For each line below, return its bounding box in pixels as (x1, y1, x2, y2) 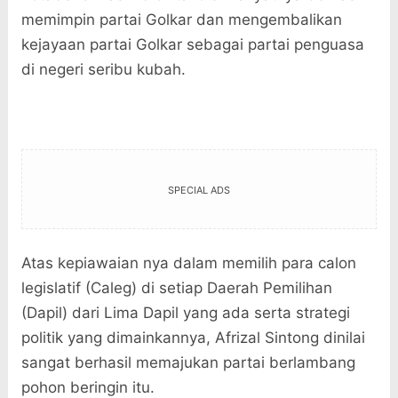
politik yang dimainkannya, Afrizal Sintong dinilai (20, 329, 365, 347)
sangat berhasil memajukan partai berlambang (20, 354, 355, 372)
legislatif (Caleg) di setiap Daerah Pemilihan (20, 279, 332, 298)
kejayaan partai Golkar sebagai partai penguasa (20, 36, 364, 54)
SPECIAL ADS (167, 184, 230, 197)
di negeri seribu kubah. (20, 60, 186, 79)
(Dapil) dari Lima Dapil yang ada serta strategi (20, 304, 350, 322)
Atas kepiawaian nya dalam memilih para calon (20, 254, 356, 273)
